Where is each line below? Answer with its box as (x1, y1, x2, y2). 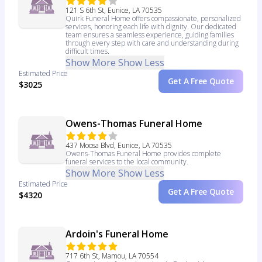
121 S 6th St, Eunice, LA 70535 (65, 5, 162, 15)
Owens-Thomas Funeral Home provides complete (65, 149, 221, 158)
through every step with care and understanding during (65, 38, 239, 48)
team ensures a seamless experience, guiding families (65, 30, 234, 40)
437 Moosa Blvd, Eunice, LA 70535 (65, 140, 172, 150)
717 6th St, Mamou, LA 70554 (65, 251, 158, 261)
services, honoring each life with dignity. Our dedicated (65, 22, 236, 32)
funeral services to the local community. (65, 157, 188, 167)
